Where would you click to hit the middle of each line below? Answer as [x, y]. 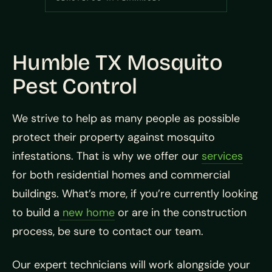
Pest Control [75, 87]
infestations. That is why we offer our [107, 156]
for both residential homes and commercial [121, 175]
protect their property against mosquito [114, 138]
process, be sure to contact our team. [108, 232]
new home [87, 213]
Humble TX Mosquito [117, 63]
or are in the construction [181, 213]
